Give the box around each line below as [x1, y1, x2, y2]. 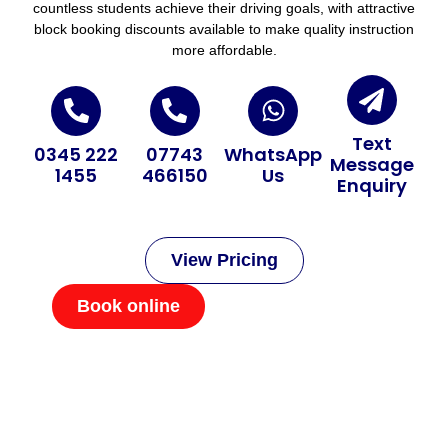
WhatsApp [224, 141, 323, 167]
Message [329, 152, 414, 178]
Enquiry [336, 173, 407, 199]
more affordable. [171, 41, 277, 58]
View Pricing [170, 250, 278, 271]
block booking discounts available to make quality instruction [34, 20, 414, 37]
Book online [76, 296, 180, 317]
